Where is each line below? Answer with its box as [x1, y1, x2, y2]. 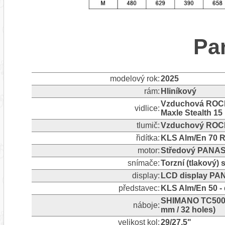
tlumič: [136, 121, 160, 130]
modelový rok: [109, 74, 160, 83]
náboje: [133, 200, 160, 209]
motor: [137, 146, 160, 155]
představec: [118, 183, 160, 192]
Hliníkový [160, 86, 196, 95]
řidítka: [136, 133, 160, 142]
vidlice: [134, 103, 160, 113]
